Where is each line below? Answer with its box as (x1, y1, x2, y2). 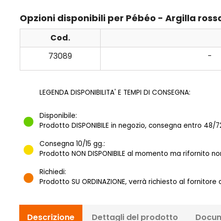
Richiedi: (39, 167, 66, 177)
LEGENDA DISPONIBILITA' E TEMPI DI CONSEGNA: (39, 88, 190, 98)
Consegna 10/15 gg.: (39, 139, 105, 149)
